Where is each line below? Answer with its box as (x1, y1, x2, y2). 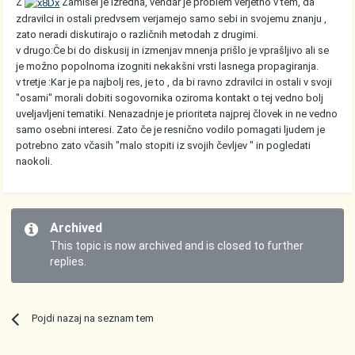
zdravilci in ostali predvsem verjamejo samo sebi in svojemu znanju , (16, 12, 327, 25)
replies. (50, 255, 87, 269)
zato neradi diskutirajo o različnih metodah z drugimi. (16, 28, 259, 40)
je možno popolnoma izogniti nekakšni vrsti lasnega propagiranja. (16, 59, 319, 72)
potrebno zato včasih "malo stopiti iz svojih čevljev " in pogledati (16, 139, 311, 151)
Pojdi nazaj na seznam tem (31, 312, 154, 325)
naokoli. (16, 155, 53, 167)
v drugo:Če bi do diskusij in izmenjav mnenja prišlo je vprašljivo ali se (16, 44, 330, 56)
